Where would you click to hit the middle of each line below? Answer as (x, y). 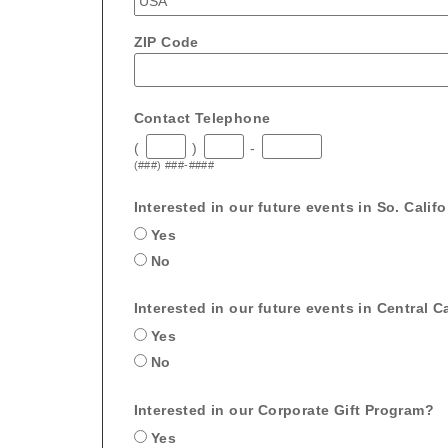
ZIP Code (166, 41)
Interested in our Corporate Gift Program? (284, 409)
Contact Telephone (202, 117)
